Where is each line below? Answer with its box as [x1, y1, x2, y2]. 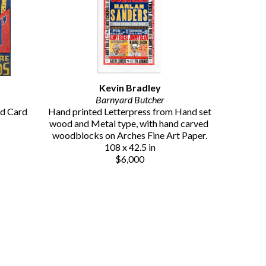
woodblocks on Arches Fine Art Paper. [52, 129, 207, 141]
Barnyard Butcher [95, 94, 164, 106]
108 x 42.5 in [104, 141, 156, 153]
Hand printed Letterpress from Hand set [48, 106, 211, 118]
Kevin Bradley [99, 82, 161, 94]
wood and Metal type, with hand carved [49, 118, 208, 129]
